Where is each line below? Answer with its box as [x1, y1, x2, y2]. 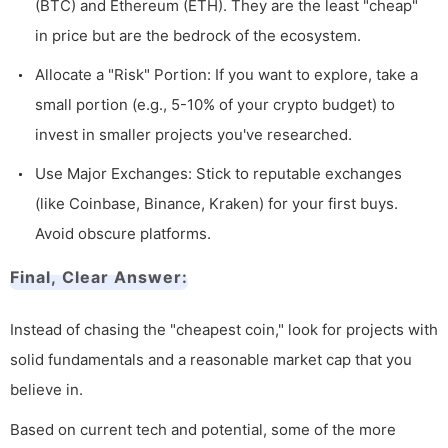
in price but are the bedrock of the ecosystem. [35, 26, 361, 46]
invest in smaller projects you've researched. [35, 125, 352, 145]
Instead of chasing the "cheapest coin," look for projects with [10, 320, 438, 340]
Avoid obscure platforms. [35, 224, 211, 244]
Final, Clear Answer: [10, 267, 188, 288]
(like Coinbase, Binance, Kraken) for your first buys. [35, 194, 398, 214]
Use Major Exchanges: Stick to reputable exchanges [35, 164, 402, 184]
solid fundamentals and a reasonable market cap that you [10, 350, 412, 370]
